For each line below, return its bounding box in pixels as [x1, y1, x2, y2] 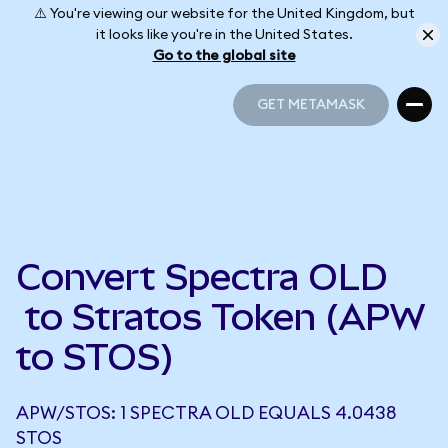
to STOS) [16, 336, 174, 378]
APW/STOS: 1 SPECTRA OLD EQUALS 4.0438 [16, 404, 396, 422]
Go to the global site [152, 48, 296, 63]
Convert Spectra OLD [16, 256, 388, 298]
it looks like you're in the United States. [95, 27, 353, 42]
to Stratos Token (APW [16, 296, 425, 338]
